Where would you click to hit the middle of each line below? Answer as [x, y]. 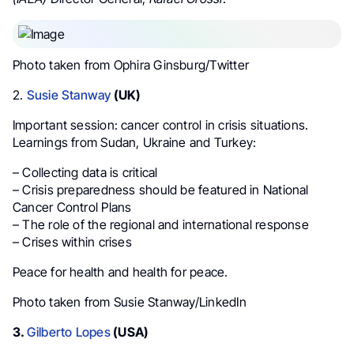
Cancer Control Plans [72, 207]
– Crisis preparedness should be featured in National [161, 190]
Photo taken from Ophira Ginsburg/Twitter [131, 65]
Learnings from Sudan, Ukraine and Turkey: [135, 143]
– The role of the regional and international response [161, 225]
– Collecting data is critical [85, 173]
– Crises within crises [72, 242]
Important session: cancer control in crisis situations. [161, 125]
